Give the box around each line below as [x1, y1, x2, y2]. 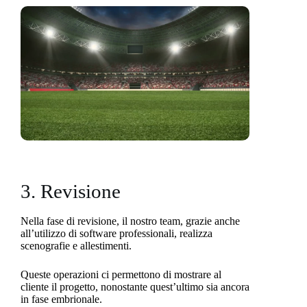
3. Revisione [21, 180, 121, 203]
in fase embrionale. [21, 293, 105, 306]
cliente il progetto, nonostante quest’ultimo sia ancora [21, 281, 249, 293]
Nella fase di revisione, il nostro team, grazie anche [21, 215, 240, 228]
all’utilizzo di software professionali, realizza [21, 228, 212, 240]
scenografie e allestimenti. [21, 240, 134, 252]
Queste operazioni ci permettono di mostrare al [21, 269, 221, 281]
